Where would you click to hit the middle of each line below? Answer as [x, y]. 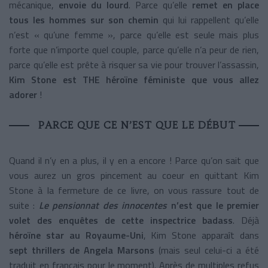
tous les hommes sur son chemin [86, 19]
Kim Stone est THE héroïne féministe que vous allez [134, 79]
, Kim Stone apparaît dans [201, 235]
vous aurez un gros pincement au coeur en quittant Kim [134, 175]
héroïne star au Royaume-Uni [76, 235]
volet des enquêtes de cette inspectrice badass [121, 220]
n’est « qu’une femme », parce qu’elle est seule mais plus [134, 34]
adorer [23, 94]
